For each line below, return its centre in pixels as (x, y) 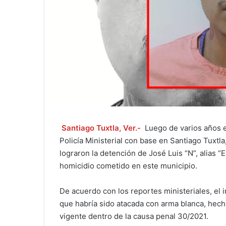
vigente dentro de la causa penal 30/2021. (134, 216)
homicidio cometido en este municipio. (128, 166)
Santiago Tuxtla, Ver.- (101, 128)
